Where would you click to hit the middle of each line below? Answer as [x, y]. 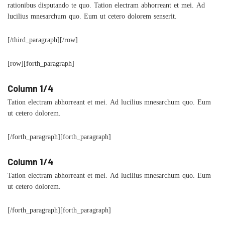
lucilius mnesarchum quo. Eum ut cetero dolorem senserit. [92, 18]
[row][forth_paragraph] [41, 65]
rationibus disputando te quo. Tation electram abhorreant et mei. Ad [106, 7]
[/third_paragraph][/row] [43, 41]
